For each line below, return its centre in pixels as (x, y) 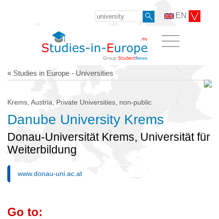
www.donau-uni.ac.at (50, 174)
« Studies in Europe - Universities (60, 73)
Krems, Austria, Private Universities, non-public (79, 102)
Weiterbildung (42, 150)
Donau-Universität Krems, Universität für (109, 137)
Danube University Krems (86, 119)
